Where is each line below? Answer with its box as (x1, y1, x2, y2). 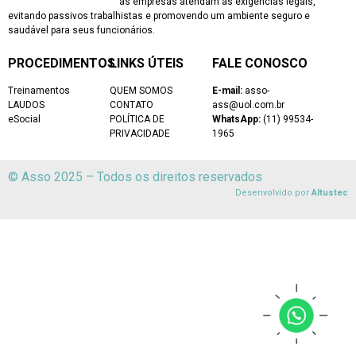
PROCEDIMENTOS (8, 55, 115, 71)
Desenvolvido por (235, 188, 311, 199)
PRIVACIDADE (110, 127, 171, 139)
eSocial (8, 113, 41, 125)
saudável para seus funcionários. (8, 25, 155, 37)
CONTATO (110, 99, 154, 110)
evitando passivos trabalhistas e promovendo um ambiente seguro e (8, 10, 310, 22)
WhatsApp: (211, 113, 261, 125)
